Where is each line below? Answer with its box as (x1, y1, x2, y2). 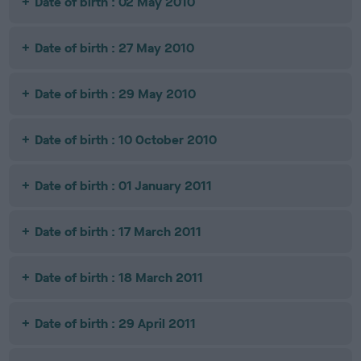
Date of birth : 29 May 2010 (35, 85, 197, 102)
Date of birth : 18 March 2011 (35, 269, 204, 286)
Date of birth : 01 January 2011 (35, 177, 213, 194)
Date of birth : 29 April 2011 (35, 315, 197, 332)
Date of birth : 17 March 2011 (35, 223, 202, 240)
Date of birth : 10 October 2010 (35, 131, 218, 148)
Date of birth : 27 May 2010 (35, 39, 195, 56)
